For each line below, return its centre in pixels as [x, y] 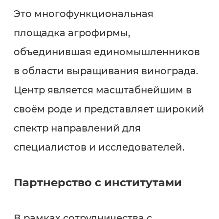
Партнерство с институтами [98, 183]
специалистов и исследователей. [99, 147]
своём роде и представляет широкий [109, 109]
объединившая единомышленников [107, 52]
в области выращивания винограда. [106, 71]
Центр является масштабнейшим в [102, 90]
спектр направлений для [77, 128]
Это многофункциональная [83, 13]
